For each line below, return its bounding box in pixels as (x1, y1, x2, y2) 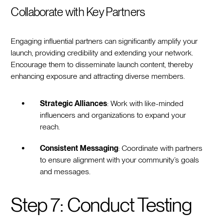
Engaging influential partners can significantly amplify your (11, 36, 198, 46)
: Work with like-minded (107, 98, 184, 108)
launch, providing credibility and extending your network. (11, 48, 194, 57)
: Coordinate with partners (118, 143, 203, 153)
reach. (40, 122, 60, 131)
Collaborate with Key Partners (11, 4, 145, 19)
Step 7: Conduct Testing (11, 193, 192, 217)
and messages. (40, 166, 91, 176)
